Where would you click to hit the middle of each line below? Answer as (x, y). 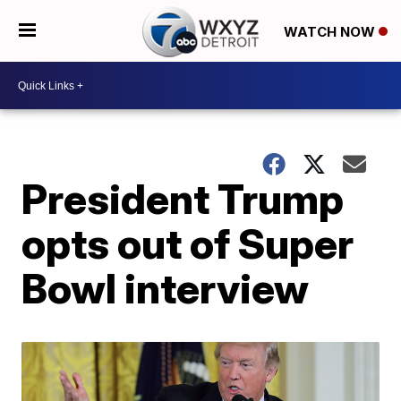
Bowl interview (166, 288)
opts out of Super (188, 243)
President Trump (183, 199)
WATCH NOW (331, 31)
